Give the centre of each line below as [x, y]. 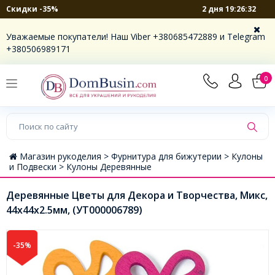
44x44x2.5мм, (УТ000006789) [74, 210]
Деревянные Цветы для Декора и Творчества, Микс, [137, 195]
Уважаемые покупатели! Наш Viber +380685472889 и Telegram [136, 37]
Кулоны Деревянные [109, 166]
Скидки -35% [32, 9]
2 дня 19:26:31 [229, 9]
